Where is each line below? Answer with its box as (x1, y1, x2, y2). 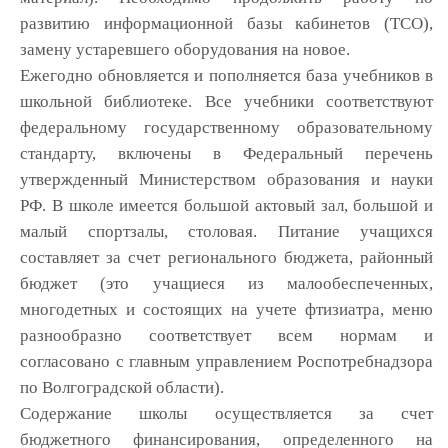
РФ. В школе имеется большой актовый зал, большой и (20, 196, 433, 215)
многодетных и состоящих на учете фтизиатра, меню (20, 300, 433, 319)
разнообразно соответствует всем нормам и (20, 326, 433, 345)
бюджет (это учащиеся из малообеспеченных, (20, 274, 433, 293)
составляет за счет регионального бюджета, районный (20, 248, 433, 267)
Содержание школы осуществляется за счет (20, 404, 433, 423)
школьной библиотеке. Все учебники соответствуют (20, 92, 433, 111)
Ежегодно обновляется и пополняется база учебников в (20, 66, 433, 85)
